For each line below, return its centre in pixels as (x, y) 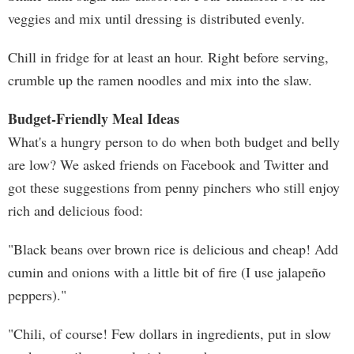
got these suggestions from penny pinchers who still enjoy (174, 187)
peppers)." (37, 295)
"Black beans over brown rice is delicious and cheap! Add (173, 249)
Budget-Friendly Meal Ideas (94, 119)
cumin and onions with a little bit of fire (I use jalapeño (167, 272)
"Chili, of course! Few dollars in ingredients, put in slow (169, 333)
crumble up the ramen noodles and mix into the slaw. (160, 80)
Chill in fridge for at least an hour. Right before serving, (168, 57)
